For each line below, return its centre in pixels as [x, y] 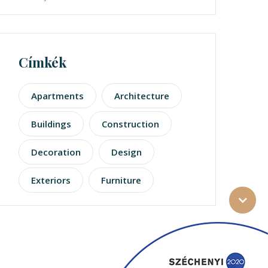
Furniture [121, 180]
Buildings [51, 124]
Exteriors [51, 180]
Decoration [56, 152]
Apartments [57, 96]
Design [127, 152]
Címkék [42, 62]
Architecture [142, 96]
